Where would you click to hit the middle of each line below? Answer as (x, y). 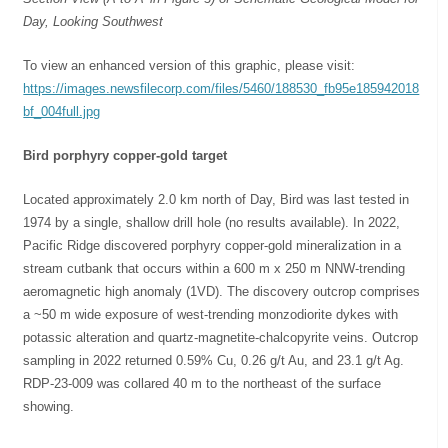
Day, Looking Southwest (93, 21)
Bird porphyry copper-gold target (125, 155)
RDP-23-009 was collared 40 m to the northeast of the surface (202, 383)
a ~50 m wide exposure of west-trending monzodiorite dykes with (211, 314)
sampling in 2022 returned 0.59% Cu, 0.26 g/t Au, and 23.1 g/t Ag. (214, 360)
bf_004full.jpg (62, 111)
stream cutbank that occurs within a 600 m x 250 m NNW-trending (214, 268)
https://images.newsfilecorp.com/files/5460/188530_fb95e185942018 (221, 88)
